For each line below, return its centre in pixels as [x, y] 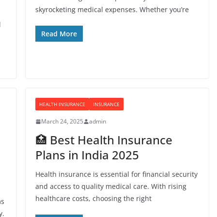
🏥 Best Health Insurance [104, 140]
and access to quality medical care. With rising [111, 186]
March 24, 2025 [62, 121]
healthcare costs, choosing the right [93, 198]
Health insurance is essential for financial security [116, 174]
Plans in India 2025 [87, 155]
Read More [59, 34]
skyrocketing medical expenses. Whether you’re [112, 9]
